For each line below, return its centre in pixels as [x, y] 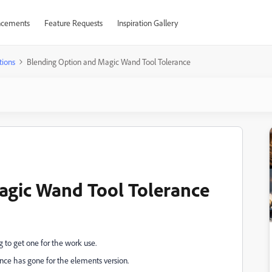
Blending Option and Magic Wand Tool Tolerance [109, 62]
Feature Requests [73, 23]
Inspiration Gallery [147, 23]
